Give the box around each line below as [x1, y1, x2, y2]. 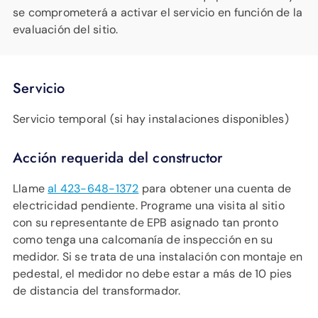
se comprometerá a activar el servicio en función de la [13, 4, 303, 20]
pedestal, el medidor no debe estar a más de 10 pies [13, 265, 292, 281]
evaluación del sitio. [13, 21, 119, 37]
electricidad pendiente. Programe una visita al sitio [13, 197, 285, 213]
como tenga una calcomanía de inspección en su [13, 231, 273, 247]
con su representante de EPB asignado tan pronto [13, 214, 278, 230]
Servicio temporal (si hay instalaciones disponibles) [13, 111, 289, 126]
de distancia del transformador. [13, 283, 181, 298]
